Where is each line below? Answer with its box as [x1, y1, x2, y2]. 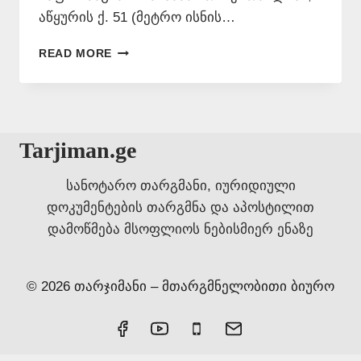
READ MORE [39, 48, 113, 60]
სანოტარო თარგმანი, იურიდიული [65, 177, 296, 193]
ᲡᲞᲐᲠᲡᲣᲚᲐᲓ [111, 44, 180, 56]
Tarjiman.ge [19, 137, 136, 163]
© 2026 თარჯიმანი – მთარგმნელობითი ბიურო [27, 278, 334, 294]
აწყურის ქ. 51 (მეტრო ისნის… [39, 10, 235, 26]
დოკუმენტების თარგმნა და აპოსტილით [47, 199, 314, 215]
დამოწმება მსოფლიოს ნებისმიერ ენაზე [48, 221, 313, 237]
